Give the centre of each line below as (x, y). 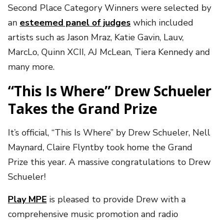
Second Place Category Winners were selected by (110, 8)
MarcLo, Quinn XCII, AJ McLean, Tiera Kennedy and (109, 52)
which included (162, 22)
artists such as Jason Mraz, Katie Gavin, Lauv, (96, 37)
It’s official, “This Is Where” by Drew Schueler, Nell (109, 132)
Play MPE (27, 199)
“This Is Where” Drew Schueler (110, 91)
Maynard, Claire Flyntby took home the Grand (100, 147)
